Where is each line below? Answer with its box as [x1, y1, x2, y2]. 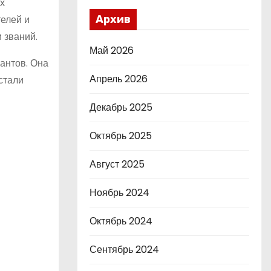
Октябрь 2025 [90, 129, 152, 143]
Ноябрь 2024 [90, 186, 149, 200]
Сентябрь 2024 [90, 243, 159, 256]
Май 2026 [90, 44, 134, 57]
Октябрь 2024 [90, 214, 152, 228]
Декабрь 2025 [90, 100, 152, 114]
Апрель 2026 [90, 72, 148, 86]
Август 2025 [90, 157, 145, 171]
